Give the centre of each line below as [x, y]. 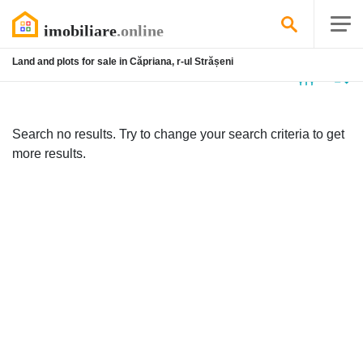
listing [52, 75]
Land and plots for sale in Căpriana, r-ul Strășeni [123, 62]
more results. [49, 154]
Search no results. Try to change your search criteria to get [178, 134]
